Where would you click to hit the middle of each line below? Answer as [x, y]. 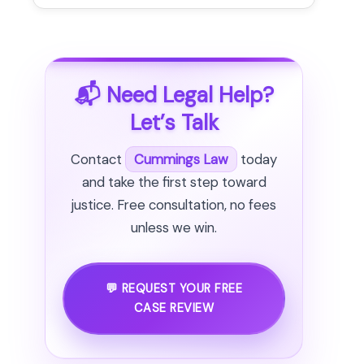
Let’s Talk [174, 122]
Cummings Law [181, 160]
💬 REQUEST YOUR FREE [174, 288]
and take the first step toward [174, 182]
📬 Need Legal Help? [174, 95]
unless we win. [174, 228]
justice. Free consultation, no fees [174, 205]
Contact [98, 160]
